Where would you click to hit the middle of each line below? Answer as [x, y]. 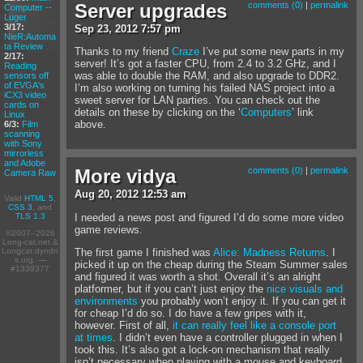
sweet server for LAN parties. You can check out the [198, 100]
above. [91, 124]
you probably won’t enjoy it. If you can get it [242, 301]
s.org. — [30, 259]
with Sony [23, 143]
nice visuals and [305, 288]
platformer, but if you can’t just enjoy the [171, 288]
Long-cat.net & [30, 241]
